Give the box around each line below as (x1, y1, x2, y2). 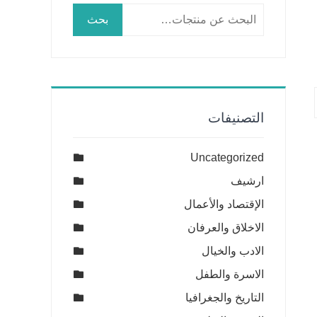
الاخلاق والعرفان (188, 221, 264, 234)
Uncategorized (190, 151, 264, 163)
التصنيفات (208, 110, 264, 125)
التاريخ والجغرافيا (185, 292, 264, 304)
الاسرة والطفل (195, 268, 264, 280)
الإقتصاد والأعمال (184, 198, 264, 210)
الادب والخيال (202, 245, 264, 257)
